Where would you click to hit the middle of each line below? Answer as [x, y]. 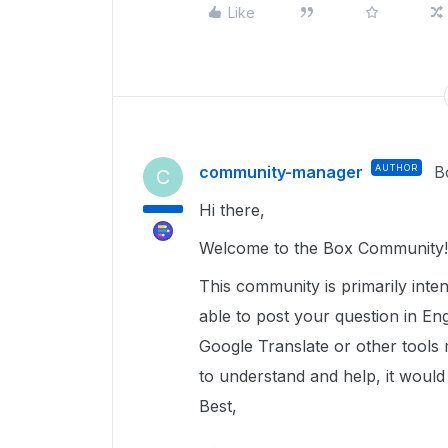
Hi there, [232, 210]
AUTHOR [396, 167]
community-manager [281, 172]
